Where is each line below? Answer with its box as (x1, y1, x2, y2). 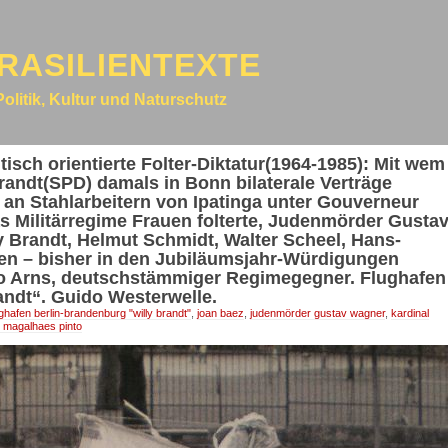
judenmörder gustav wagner (250, 307, 385, 319)
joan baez (197, 307, 244, 319)
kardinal (391, 307, 429, 319)
